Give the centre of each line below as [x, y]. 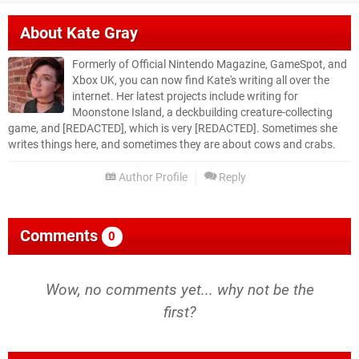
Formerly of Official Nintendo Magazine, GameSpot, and [210, 64]
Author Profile [152, 177]
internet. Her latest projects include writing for [185, 96]
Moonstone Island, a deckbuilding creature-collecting [202, 112]
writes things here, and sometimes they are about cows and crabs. [172, 144]
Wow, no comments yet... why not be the [179, 289]
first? [179, 312]
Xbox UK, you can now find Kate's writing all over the [201, 80]
